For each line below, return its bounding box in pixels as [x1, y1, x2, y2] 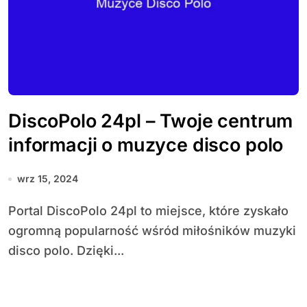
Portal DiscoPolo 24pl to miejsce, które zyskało [8, 204, 16, 218]
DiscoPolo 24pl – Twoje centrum [8, 110, 293, 132]
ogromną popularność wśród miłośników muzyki [8, 223, 296, 238]
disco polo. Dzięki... [8, 243, 124, 258]
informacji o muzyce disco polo [8, 134, 284, 156]
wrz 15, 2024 [17, 173, 78, 184]
